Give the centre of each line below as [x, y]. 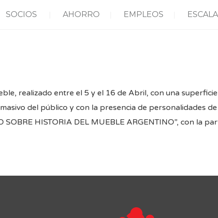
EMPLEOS [144, 14]
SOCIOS [21, 14]
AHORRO [81, 14]
